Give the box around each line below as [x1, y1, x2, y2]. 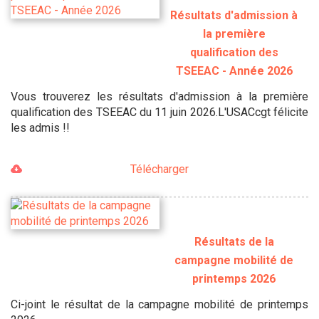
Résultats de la [194, 234, 274, 249]
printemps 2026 [192, 271, 276, 286]
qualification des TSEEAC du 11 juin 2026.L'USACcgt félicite [11, 105, 308, 120]
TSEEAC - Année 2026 [175, 64, 293, 78]
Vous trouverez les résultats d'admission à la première [11, 90, 308, 104]
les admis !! [11, 121, 70, 135]
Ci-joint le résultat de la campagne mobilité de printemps [11, 297, 308, 311]
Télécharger [130, 162, 189, 177]
